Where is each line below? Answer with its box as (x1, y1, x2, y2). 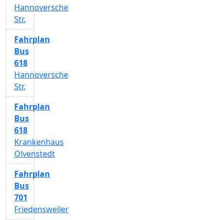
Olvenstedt (14, 148, 55, 159)
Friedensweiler (14, 204, 69, 215)
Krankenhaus (14, 137, 64, 147)
